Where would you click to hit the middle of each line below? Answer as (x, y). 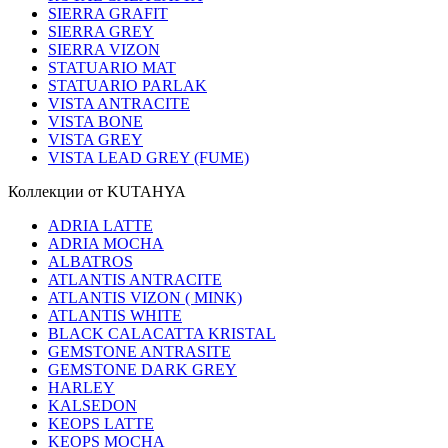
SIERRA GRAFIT (108, 14)
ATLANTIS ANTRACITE (135, 280)
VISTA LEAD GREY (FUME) (148, 158)
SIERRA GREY (101, 32)
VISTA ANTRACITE (119, 104)
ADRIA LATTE (100, 226)
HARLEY (81, 388)
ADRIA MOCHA (106, 244)
